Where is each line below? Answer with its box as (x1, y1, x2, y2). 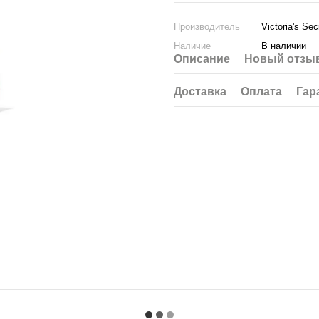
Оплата (241, 85, 282, 98)
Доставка (174, 85, 226, 98)
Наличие (174, 41, 211, 51)
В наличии (261, 41, 306, 51)
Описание (174, 53, 230, 65)
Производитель (174, 21, 240, 32)
